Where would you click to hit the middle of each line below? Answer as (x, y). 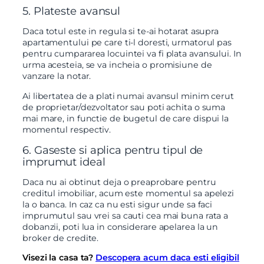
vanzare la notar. (58, 76)
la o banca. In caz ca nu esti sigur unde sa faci (118, 204)
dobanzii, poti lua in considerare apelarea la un (121, 227)
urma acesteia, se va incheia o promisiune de (117, 65)
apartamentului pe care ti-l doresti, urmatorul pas (127, 43)
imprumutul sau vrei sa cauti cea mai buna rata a (126, 216)
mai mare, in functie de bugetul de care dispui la (126, 118)
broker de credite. (61, 238)
